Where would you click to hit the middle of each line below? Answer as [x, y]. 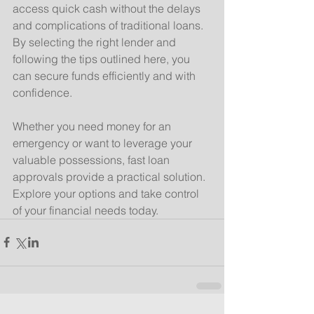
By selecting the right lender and [96, 42]
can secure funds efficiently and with [105, 75]
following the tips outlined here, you [103, 59]
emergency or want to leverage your [104, 143]
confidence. [42, 92]
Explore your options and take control [107, 193]
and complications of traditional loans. [109, 25]
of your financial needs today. [86, 210]
